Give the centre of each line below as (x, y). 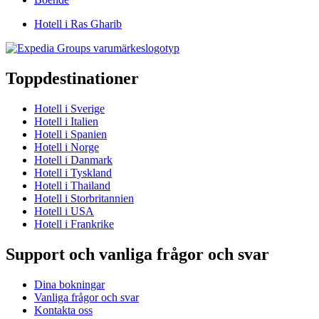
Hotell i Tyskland (73, 173)
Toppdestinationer (72, 79)
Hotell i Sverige (69, 109)
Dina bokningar (69, 284)
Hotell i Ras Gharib (78, 24)
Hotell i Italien (66, 122)
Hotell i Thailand (72, 186)
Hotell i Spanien (70, 135)
